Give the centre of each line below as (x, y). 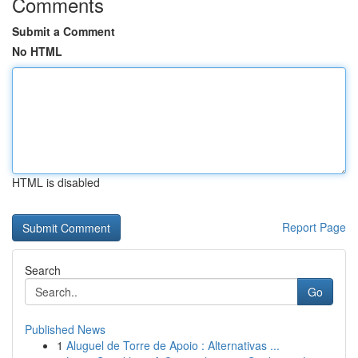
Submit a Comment (64, 31)
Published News (65, 329)
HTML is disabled (56, 182)
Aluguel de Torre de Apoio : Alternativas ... (173, 345)
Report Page (314, 227)
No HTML (37, 51)
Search (43, 270)
